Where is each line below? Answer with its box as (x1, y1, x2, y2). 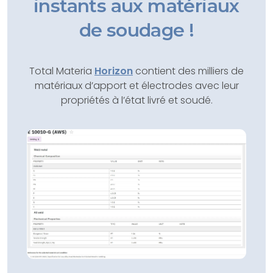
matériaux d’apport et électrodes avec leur (34, 79, 239, 93)
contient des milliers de (133, 64, 244, 78)
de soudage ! (79, 19, 194, 41)
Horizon (94, 64, 133, 78)
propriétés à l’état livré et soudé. (60, 93, 213, 107)
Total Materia (29, 64, 94, 78)
